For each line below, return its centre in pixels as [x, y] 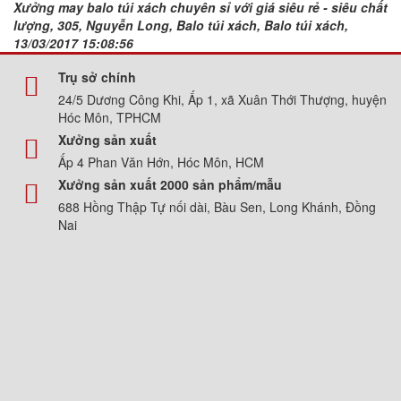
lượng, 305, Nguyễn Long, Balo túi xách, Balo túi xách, [181, 25]
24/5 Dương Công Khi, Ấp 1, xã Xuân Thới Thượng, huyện [222, 99]
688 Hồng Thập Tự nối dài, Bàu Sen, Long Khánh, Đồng [217, 206]
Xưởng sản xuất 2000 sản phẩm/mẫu [170, 184]
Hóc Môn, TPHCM [110, 117]
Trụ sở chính [97, 77]
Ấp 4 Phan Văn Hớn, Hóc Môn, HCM [161, 162]
